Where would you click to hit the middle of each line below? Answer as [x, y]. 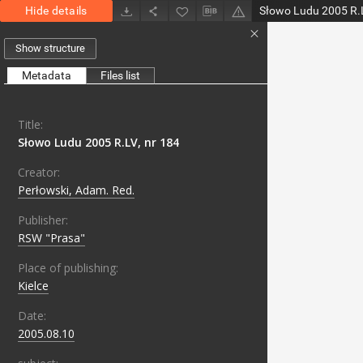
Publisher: [43, 220]
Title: [30, 125]
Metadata [47, 76]
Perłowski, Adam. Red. [76, 190]
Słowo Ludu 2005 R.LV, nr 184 [98, 143]
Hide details [56, 11]
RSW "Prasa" [51, 238]
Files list [120, 76]
